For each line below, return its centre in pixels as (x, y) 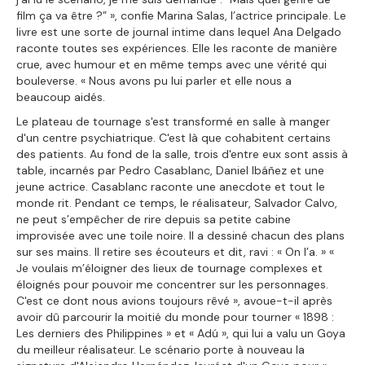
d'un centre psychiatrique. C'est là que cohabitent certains (174, 137)
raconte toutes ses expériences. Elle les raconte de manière (177, 48)
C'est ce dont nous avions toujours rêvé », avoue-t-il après (174, 300)
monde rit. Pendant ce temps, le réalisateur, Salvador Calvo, (177, 202)
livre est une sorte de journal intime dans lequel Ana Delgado (179, 31)
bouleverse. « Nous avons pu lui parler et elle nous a (154, 80)
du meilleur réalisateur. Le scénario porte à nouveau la (161, 349)
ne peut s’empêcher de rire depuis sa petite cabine (154, 219)
